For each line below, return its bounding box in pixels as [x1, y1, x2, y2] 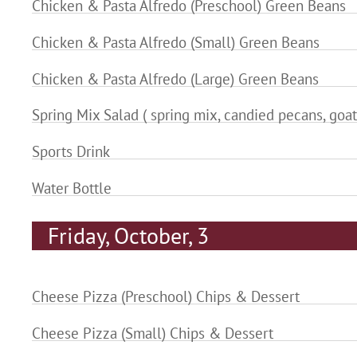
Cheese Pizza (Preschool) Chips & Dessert [32, 287, 300, 307]
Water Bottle [32, 178, 112, 198]
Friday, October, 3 [47, 221, 209, 251]
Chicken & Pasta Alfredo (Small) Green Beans [32, 33, 320, 53]
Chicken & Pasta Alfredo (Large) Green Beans [32, 69, 319, 88]
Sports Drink [32, 141, 110, 161]
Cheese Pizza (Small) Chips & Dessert [32, 323, 273, 343]
